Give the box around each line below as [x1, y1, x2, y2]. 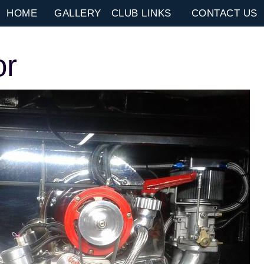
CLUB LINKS [111, 8, 171, 19]
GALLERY [54, 8, 101, 19]
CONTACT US [191, 8, 258, 19]
